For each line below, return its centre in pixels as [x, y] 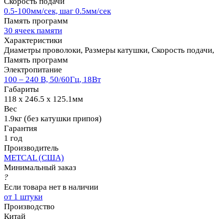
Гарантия [21, 128]
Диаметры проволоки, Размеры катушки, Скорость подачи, [109, 50]
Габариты [21, 89]
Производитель [31, 148]
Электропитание [33, 69]
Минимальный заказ [40, 167]
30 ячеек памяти [33, 30]
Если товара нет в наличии [51, 187]
